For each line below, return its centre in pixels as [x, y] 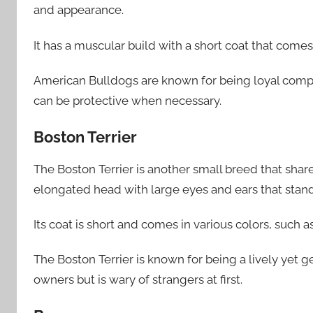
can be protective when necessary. [128, 100]
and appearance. [79, 10]
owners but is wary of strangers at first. [138, 280]
